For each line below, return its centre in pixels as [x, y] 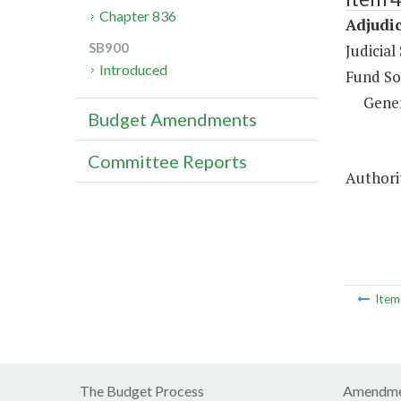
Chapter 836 [138, 16]
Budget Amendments [172, 119]
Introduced [134, 70]
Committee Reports [167, 162]
